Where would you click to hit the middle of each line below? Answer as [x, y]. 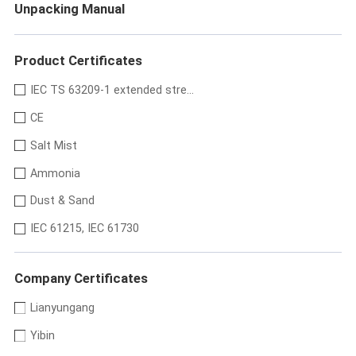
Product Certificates [78, 60]
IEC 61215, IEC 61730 [85, 228]
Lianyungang [63, 308]
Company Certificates [81, 279]
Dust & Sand [63, 201]
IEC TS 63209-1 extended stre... [112, 89]
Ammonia [56, 173]
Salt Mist [54, 145]
